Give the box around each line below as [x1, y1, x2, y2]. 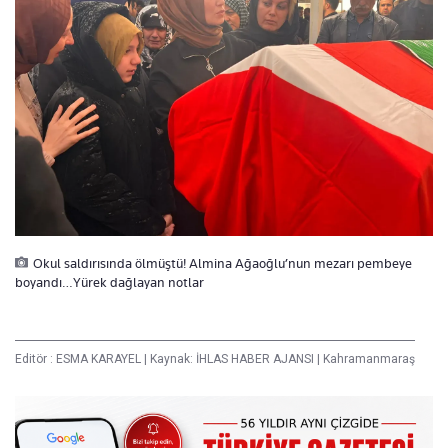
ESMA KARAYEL [56, 351, 144, 366]
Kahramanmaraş [320, 351, 415, 366]
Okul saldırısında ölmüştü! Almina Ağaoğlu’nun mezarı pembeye [33, 254, 412, 271]
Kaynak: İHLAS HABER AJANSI [147, 351, 317, 366]
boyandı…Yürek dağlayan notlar [15, 273, 204, 290]
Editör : [15, 351, 56, 366]
